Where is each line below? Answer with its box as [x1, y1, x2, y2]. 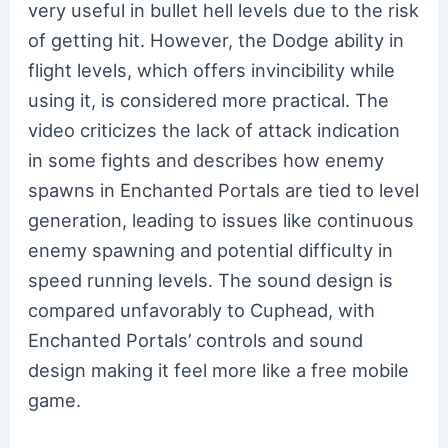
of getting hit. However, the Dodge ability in [28, 28, 405, 51]
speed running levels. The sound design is [28, 268, 394, 291]
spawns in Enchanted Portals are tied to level [28, 178, 420, 201]
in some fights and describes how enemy [28, 148, 385, 171]
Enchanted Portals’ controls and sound [28, 328, 364, 351]
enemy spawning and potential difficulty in [28, 238, 394, 261]
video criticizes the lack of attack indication [28, 118, 401, 141]
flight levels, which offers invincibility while [28, 58, 396, 81]
